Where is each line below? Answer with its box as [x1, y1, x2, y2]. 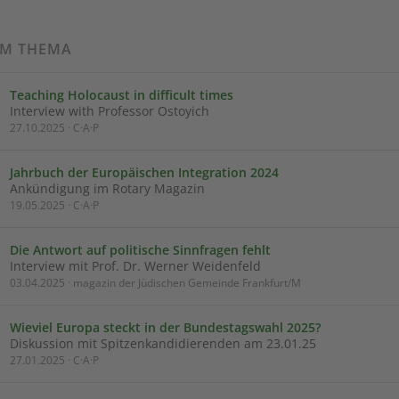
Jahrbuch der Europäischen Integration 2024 [10, 164, 279, 181]
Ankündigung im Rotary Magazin [10, 180, 205, 197]
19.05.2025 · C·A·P [10, 198, 99, 213]
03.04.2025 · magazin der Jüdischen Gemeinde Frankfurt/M [10, 275, 301, 290]
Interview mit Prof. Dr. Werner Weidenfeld [10, 257, 261, 274]
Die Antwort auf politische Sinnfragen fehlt [10, 241, 271, 258]
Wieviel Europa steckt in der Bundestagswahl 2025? [10, 319, 321, 336]
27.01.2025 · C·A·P [10, 353, 99, 368]
